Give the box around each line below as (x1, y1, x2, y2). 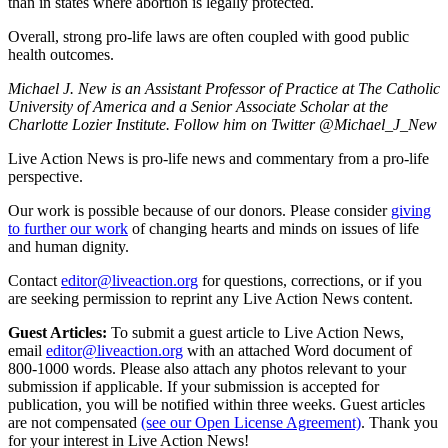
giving (391, 202, 431, 220)
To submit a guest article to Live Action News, (107, 324, 404, 342)
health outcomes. (8, 46, 118, 64)
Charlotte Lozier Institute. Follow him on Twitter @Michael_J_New (8, 116, 437, 134)
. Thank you (361, 414, 438, 432)
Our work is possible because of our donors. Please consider (8, 202, 387, 220)
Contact (8, 272, 57, 290)
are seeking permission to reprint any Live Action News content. (8, 290, 413, 308)
